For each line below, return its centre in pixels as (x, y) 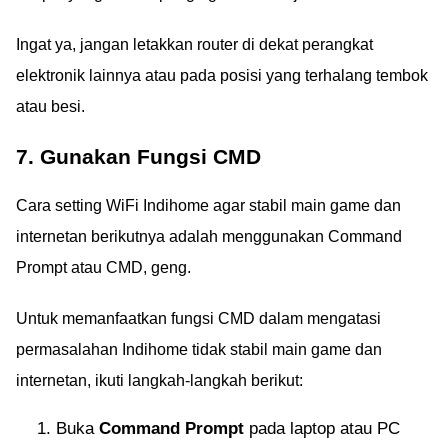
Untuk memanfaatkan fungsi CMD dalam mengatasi (198, 318)
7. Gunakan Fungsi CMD (138, 156)
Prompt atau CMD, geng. (103, 267)
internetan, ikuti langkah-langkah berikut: (159, 380)
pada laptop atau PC (322, 428)
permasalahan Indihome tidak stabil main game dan (199, 349)
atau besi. (50, 106)
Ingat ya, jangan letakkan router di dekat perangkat (194, 44)
